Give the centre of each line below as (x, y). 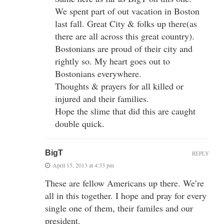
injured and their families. (102, 98)
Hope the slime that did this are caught (125, 111)
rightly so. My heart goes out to (112, 61)
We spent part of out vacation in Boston (127, 11)
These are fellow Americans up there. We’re (124, 183)
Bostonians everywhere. (98, 73)
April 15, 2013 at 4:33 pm (83, 165)
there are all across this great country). (125, 36)
